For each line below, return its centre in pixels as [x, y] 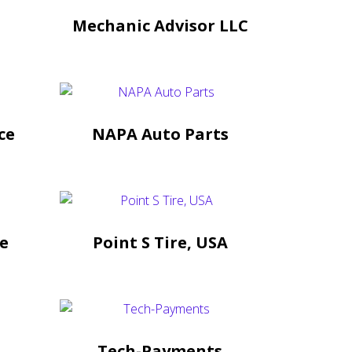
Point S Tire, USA [160, 242]
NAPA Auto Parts [160, 134]
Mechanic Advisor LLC [160, 25]
